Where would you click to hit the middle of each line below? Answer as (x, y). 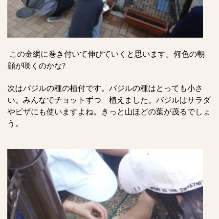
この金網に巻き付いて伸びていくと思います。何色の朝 (107, 54)
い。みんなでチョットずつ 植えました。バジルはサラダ (109, 100)
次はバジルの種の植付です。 (58, 88)
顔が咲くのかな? (36, 66)
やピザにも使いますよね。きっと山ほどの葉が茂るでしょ (109, 112)
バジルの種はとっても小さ (156, 88)
